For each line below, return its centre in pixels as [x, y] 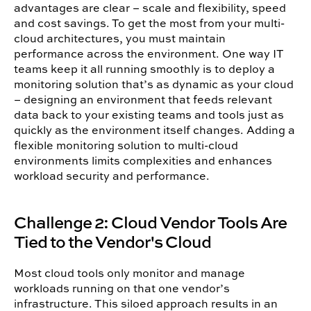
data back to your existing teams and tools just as [149, 115]
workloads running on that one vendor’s [122, 288]
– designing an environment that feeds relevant [143, 100]
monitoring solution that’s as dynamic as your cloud [154, 84]
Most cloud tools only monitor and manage [129, 273]
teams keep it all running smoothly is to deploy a [144, 69]
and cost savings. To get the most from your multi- [149, 23]
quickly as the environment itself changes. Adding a [154, 130]
